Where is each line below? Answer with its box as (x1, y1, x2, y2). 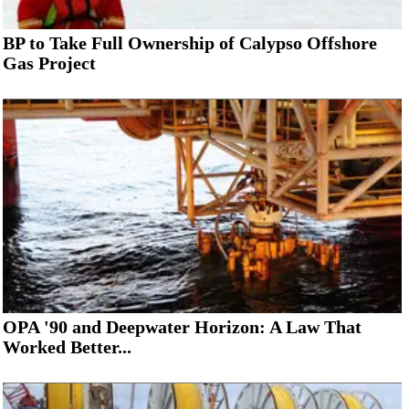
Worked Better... (3, 337, 131, 358)
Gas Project (3, 53, 96, 74)
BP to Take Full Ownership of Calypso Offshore (3, 33, 377, 54)
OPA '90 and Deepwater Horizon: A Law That (3, 317, 362, 338)
